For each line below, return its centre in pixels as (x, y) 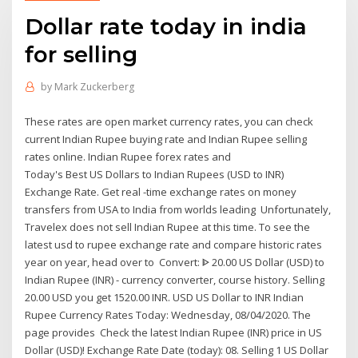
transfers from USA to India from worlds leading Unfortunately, (178, 209)
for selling (82, 54)
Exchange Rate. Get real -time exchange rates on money (161, 191)
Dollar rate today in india (166, 26)
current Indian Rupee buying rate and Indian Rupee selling (166, 139)
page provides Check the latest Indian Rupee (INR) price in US (174, 332)
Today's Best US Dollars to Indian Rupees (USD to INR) (155, 174)
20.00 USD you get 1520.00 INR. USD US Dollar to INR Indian (165, 297)
